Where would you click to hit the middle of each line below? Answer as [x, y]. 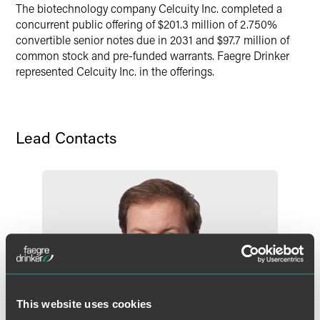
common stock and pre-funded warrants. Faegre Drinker [152, 55]
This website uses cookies [84, 304]
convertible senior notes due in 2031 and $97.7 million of [152, 40]
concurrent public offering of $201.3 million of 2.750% [146, 24]
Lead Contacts [66, 137]
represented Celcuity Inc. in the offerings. [115, 71]
